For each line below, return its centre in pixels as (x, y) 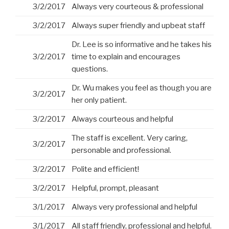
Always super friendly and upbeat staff (138, 26)
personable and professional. (121, 151)
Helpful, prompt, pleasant (115, 188)
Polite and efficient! (105, 169)
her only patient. (99, 100)
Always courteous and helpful (122, 119)
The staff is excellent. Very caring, (130, 138)
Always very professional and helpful (134, 207)
